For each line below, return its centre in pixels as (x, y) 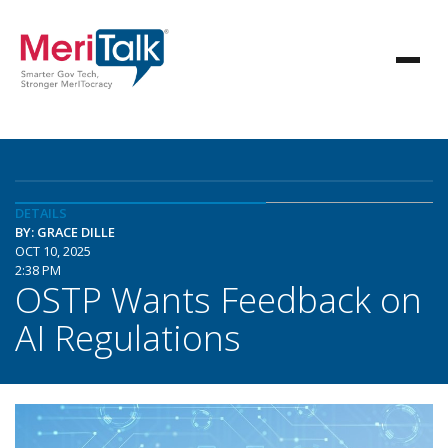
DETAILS (41, 213)
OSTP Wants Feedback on (218, 299)
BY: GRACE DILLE (65, 232)
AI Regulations (128, 337)
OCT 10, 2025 (53, 251)
